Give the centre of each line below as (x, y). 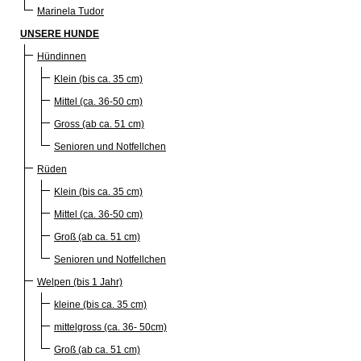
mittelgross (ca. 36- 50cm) (110, 327)
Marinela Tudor (71, 11)
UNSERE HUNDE (60, 33)
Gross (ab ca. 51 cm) (99, 124)
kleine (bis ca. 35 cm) (100, 304)
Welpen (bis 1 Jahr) (80, 282)
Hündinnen (62, 56)
